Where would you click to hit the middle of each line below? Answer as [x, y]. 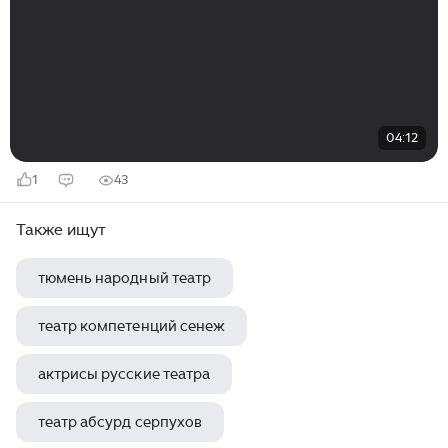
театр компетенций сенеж [131, 326]
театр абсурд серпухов [120, 422]
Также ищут [61, 230]
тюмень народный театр [124, 278]
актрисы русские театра [124, 374]
